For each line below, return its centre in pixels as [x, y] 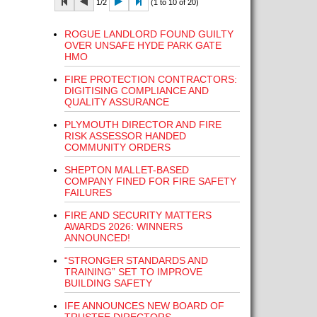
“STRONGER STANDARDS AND [136, 260]
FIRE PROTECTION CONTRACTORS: [150, 79]
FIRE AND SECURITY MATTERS [138, 215]
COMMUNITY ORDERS [117, 147]
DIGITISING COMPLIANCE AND [136, 91]
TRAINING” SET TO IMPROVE [133, 272]
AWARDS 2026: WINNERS [123, 226]
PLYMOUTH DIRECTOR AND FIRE [143, 125]
